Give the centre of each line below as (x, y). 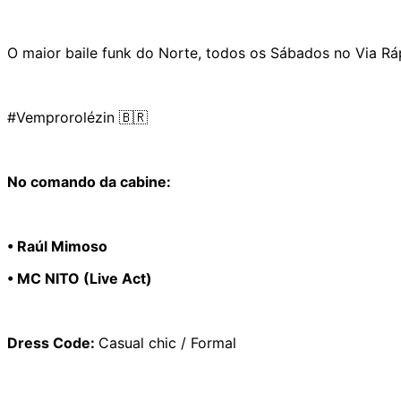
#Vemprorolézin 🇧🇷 (77, 117)
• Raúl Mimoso (57, 246)
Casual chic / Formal (167, 342)
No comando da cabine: (89, 181)
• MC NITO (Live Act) (80, 278)
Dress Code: (53, 342)
